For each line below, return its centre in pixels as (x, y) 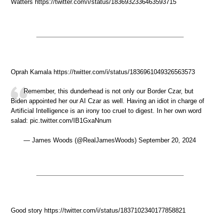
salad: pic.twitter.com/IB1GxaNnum (61, 121)
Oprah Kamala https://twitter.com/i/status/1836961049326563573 (103, 72)
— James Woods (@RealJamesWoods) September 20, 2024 (110, 140)
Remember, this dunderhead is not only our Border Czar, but (109, 91)
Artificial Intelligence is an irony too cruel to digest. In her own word (106, 111)
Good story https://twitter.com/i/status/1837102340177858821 (98, 210)
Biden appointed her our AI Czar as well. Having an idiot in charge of (108, 101)
